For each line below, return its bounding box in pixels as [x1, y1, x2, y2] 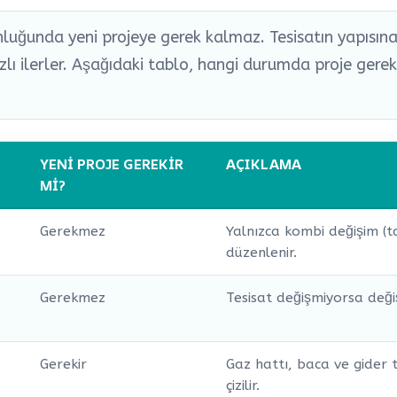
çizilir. [226, 378, 260, 394]
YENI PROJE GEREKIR [40, 154, 183, 175]
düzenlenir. [226, 245, 297, 261]
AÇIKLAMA [226, 154, 301, 175]
